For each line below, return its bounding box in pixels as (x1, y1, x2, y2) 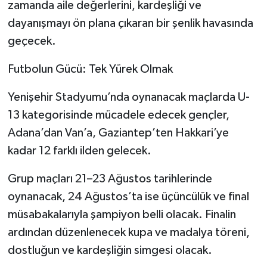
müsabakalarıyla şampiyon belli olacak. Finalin (7, 209, 236, 221)
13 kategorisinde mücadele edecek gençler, (7, 109, 229, 122)
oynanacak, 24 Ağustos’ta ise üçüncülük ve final (7, 191, 249, 203)
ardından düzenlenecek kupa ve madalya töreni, (7, 226, 250, 239)
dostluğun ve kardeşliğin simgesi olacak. (7, 244, 212, 257)
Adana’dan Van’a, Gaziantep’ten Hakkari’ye (7, 127, 229, 139)
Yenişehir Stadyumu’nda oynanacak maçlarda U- (7, 91, 250, 104)
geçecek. (7, 35, 56, 48)
